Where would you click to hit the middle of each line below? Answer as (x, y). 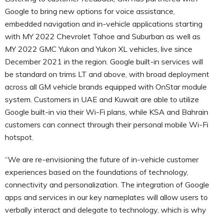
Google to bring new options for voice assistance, (90, 11)
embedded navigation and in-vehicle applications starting (104, 23)
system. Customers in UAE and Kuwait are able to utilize (102, 99)
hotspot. (19, 137)
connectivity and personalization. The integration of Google (107, 184)
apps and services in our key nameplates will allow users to (106, 197)
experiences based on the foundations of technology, (97, 172)
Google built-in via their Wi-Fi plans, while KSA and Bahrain (107, 112)
